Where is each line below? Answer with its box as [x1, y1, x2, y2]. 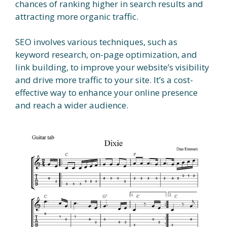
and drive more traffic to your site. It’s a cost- [15, 74, 193, 86]
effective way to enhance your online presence [15, 87, 198, 98]
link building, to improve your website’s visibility [15, 61, 209, 73]
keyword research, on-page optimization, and [15, 49, 197, 60]
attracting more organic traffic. [15, 10, 138, 22]
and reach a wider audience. [15, 99, 128, 111]
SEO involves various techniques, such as [15, 36, 177, 48]
